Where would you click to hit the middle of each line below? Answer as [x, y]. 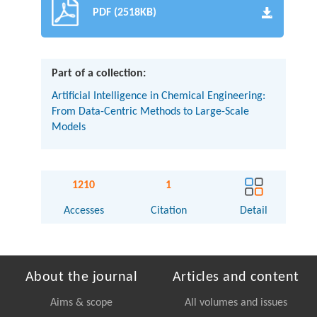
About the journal [81, 277]
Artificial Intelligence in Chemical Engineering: [159, 96]
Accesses [83, 211]
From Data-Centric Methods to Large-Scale [151, 111]
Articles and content [236, 277]
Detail [254, 211]
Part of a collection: [99, 73]
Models [69, 127]
